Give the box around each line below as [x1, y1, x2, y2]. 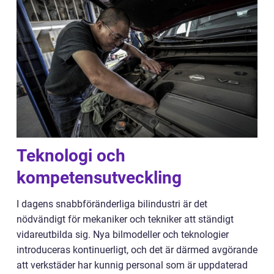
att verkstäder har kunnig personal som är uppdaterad [17, 259, 248, 272]
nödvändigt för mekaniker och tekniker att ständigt [17, 213, 234, 226]
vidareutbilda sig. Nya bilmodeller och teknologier [17, 229, 229, 241]
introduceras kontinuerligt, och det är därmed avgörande [17, 244, 257, 256]
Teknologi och [17, 146, 125, 166]
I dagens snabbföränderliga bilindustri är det [17, 198, 207, 210]
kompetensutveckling [17, 168, 182, 188]
